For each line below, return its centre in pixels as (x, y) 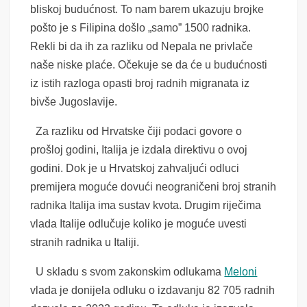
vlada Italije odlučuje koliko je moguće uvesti (139, 224)
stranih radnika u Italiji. (85, 243)
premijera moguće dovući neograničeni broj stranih (153, 187)
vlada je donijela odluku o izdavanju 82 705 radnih (153, 291)
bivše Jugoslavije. (74, 102)
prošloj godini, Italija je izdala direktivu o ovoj (139, 150)
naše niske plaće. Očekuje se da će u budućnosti (149, 65)
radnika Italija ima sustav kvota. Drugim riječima (146, 206)
